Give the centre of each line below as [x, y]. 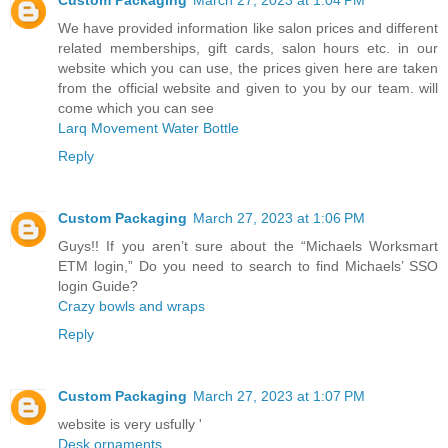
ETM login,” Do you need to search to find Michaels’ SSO [248, 266]
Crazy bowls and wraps [131, 306]
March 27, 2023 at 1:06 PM [279, 218]
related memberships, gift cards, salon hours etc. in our [248, 48]
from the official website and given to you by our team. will [248, 88]
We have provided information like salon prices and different [248, 28]
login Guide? [98, 286]
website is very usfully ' [130, 424]
